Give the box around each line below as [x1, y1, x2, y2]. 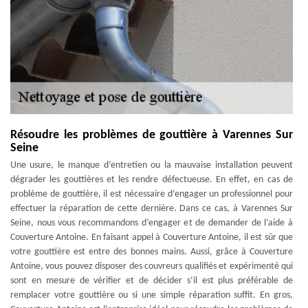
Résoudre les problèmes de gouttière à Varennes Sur [10, 129, 293, 142]
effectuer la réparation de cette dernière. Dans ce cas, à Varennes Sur [10, 203, 293, 214]
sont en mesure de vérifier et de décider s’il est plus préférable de [10, 276, 293, 286]
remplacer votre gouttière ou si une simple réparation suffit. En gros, [10, 290, 293, 300]
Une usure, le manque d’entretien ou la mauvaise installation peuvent [10, 160, 293, 170]
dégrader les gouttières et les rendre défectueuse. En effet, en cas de [10, 175, 293, 185]
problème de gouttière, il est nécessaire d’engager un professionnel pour [10, 189, 293, 199]
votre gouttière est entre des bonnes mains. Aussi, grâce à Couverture [10, 247, 293, 257]
